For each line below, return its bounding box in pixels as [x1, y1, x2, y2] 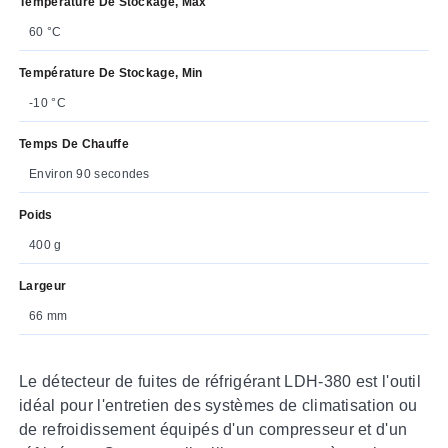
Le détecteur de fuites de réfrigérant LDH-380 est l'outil [19, 372, 422, 390]
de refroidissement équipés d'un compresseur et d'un [19, 420, 408, 438]
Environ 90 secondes [29, 166, 150, 181]
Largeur [19, 278, 67, 293]
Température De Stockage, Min [19, 65, 203, 80]
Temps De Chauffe [19, 136, 129, 151]
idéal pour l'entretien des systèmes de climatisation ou [19, 396, 418, 414]
